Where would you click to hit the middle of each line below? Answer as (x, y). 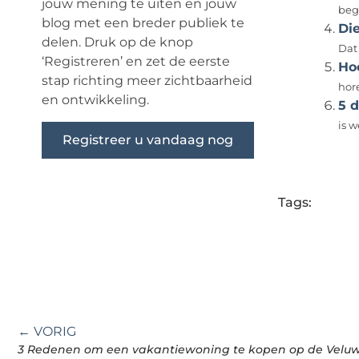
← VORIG (47, 332)
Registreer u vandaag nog (148, 139)
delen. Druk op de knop (117, 42)
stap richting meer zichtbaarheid (147, 81)
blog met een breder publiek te (143, 23)
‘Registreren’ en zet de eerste (136, 62)
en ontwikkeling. (95, 100)
